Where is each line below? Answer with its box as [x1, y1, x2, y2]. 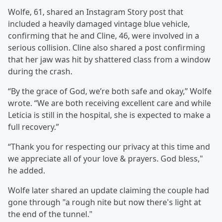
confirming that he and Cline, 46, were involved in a [8, 30, 199, 42]
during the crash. [8, 66, 72, 77]
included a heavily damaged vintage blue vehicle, [8, 18, 190, 30]
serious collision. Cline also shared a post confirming [8, 42, 205, 54]
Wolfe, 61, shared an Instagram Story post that [8, 6, 183, 18]
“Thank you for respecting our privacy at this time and [8, 141, 210, 153]
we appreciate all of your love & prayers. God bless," [8, 153, 203, 165]
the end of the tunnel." [8, 209, 93, 220]
